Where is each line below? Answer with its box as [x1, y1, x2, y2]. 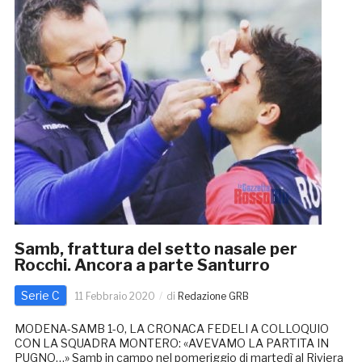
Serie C [20, 288, 60, 303]
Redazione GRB [177, 290, 249, 303]
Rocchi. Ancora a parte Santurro [14, 255, 270, 276]
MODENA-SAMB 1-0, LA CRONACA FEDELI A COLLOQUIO [14, 322, 329, 336]
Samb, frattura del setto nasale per [14, 239, 297, 259]
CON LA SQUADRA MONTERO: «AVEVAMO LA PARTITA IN [14, 336, 329, 351]
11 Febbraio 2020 [74, 290, 155, 303]
